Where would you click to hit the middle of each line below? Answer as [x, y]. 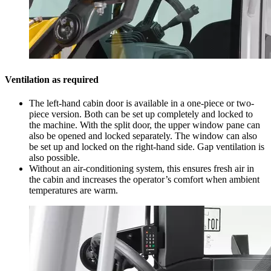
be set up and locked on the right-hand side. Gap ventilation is [147, 146]
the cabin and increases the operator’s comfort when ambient [144, 179]
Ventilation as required [52, 79]
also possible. [54, 157]
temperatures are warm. [73, 190]
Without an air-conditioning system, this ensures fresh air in [142, 168]
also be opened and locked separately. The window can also [143, 135]
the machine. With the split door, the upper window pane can [145, 125]
